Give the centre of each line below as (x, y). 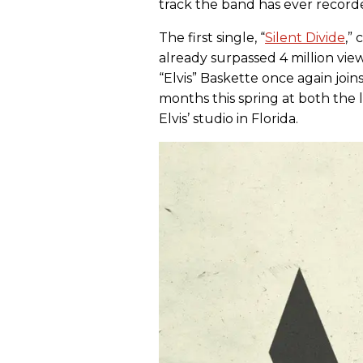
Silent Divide (305, 38)
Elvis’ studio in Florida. (228, 119)
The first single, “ (212, 38)
